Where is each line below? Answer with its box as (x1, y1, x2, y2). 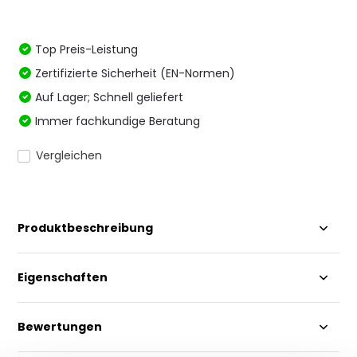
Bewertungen (18, 319, 103, 335)
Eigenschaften (18, 269, 108, 285)
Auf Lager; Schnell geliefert (35, 89, 184, 105)
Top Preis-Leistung (35, 41, 139, 57)
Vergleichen (36, 147, 103, 163)
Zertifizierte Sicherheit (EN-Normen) (35, 65, 236, 81)
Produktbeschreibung (18, 220, 154, 236)
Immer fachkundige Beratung (35, 113, 201, 129)
